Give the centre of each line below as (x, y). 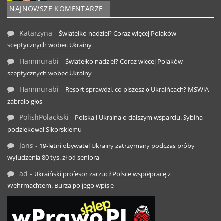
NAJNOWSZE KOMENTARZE (55, 8)
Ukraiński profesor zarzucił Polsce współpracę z (102, 173)
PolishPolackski (44, 117)
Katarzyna (36, 33)
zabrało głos (25, 101)
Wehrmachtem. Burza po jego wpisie (61, 185)
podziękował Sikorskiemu (45, 129)
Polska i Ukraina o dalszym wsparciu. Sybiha (139, 117)
